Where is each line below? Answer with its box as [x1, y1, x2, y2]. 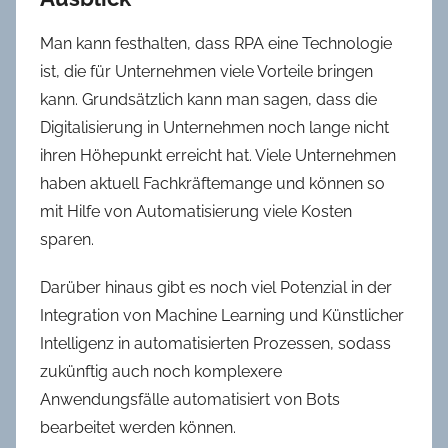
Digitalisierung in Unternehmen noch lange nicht [40, 117, 389, 137]
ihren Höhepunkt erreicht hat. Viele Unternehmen [40, 145, 396, 165]
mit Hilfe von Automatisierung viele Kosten [40, 201, 352, 221]
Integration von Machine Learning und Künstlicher [40, 305, 404, 325]
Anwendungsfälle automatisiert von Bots [40, 389, 340, 409]
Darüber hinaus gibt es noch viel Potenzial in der [40, 277, 392, 297]
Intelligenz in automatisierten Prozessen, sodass [40, 333, 391, 353]
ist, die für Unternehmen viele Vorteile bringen [40, 61, 373, 81]
